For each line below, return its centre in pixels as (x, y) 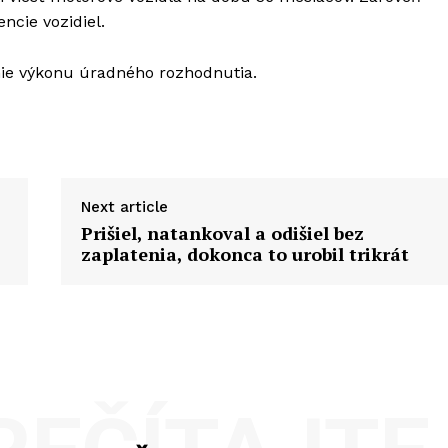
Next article (124, 206)
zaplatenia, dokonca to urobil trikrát (244, 253)
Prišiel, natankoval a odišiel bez (222, 232)
